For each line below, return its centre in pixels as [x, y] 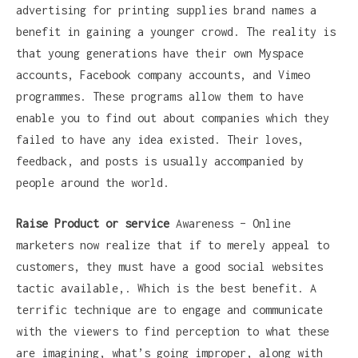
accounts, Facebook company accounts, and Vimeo [163, 75]
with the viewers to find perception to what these [173, 332]
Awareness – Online [230, 224]
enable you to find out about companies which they [173, 118]
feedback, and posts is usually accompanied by [160, 161]
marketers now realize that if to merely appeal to [173, 245]
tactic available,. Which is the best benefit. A [166, 288]
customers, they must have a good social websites [169, 267]
